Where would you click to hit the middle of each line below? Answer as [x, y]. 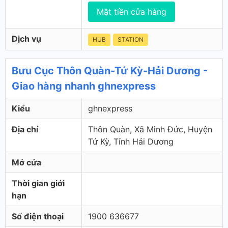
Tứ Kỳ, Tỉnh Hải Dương [131, 141]
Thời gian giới [38, 183]
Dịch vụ [26, 39]
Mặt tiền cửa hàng [132, 12]
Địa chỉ [25, 129]
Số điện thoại [38, 216]
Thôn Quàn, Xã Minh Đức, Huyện [150, 129]
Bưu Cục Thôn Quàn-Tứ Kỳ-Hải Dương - [110, 71]
